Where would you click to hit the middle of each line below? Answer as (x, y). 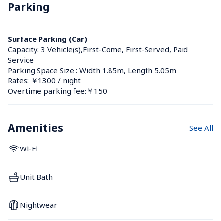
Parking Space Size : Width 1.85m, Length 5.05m (92, 70)
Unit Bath (36, 177)
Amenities (36, 128)
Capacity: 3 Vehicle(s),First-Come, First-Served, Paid (98, 49)
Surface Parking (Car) (48, 39)
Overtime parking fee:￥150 (57, 91)
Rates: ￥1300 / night (44, 80)
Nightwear (38, 205)
